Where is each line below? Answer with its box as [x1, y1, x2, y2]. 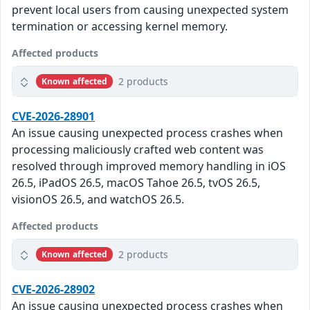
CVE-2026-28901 [12, 109, 95, 125]
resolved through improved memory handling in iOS [12, 158, 286, 174]
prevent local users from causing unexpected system [12, 2, 289, 18]
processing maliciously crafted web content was [12, 142, 264, 158]
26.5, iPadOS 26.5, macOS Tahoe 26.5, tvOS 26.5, [12, 175, 260, 191]
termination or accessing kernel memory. [12, 19, 228, 35]
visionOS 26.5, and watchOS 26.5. [12, 192, 184, 208]
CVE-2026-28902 [12, 282, 95, 298]
